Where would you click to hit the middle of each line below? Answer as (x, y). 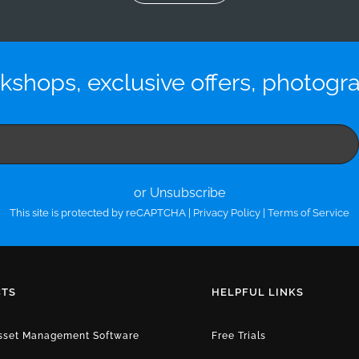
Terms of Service (309, 212)
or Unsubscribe (179, 192)
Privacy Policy (227, 212)
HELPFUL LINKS (258, 292)
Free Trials (239, 335)
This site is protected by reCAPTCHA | (101, 212)
